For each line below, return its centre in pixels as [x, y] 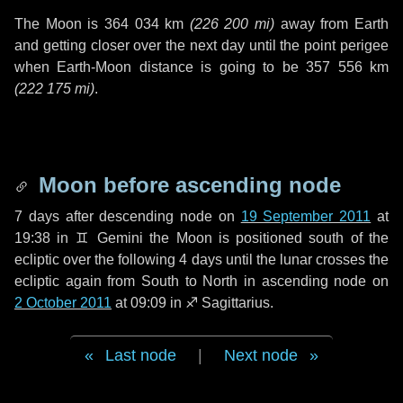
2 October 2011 [63, 303]
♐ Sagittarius [228, 303]
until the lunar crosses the [305, 260]
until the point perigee [317, 45]
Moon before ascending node [187, 185]
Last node [141, 355]
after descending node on [150, 216]
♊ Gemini [109, 238]
